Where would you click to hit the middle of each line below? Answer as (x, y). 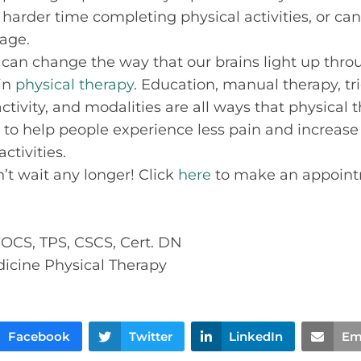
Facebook (39, 336)
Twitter (150, 336)
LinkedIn (256, 336)
